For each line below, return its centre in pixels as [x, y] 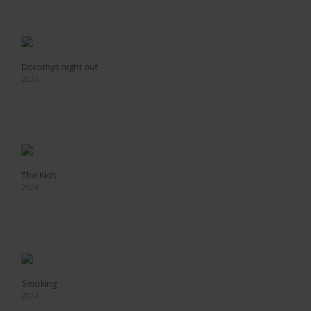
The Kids [39, 175]
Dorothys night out [60, 67]
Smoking [39, 284]
